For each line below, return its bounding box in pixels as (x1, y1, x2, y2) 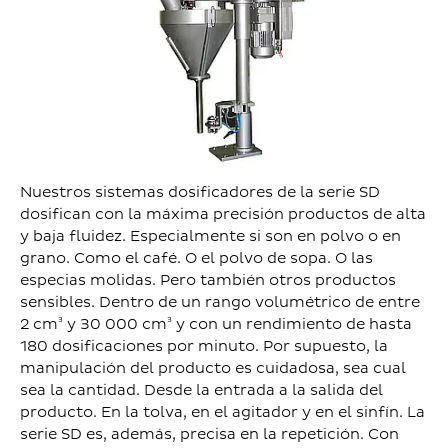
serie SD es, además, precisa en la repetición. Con (20, 424, 399, 444)
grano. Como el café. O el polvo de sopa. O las (20, 248, 373, 268)
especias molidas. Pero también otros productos (20, 270, 396, 290)
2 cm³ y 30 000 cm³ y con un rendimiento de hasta (20, 314, 412, 334)
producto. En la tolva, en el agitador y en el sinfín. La (20, 402, 425, 422)
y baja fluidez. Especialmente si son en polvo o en (20, 226, 401, 246)
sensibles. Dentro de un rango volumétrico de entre (20, 292, 420, 312)
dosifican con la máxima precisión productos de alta (20, 204, 426, 224)
